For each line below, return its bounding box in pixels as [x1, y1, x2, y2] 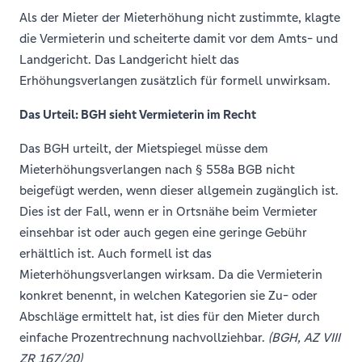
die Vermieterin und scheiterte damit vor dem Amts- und [19, 31, 338, 46]
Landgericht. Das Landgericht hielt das [19, 52, 239, 67]
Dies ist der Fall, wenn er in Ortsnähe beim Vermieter [19, 204, 318, 219]
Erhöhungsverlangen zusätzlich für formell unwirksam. [19, 73, 330, 88]
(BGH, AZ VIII [268, 330, 340, 345]
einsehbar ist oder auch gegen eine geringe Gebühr [19, 225, 307, 240]
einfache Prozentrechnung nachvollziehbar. [19, 330, 268, 345]
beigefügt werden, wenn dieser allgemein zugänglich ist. [19, 183, 339, 198]
